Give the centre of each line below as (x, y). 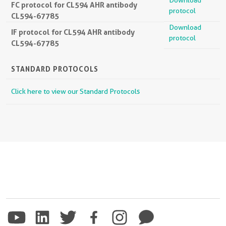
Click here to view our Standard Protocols (75, 91)
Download (185, 27)
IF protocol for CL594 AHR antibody (73, 32)
